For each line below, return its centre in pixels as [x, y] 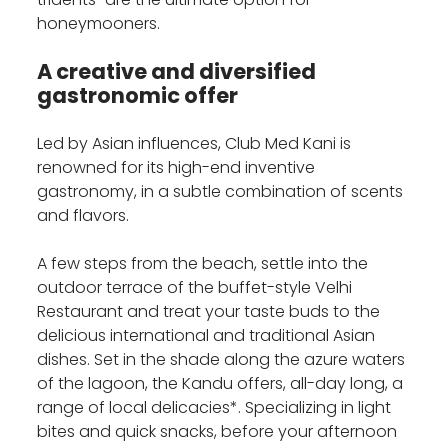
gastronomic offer [138, 96]
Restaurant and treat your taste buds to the [209, 312]
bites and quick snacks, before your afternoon [217, 432]
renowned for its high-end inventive [176, 168]
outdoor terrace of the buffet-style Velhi [195, 288]
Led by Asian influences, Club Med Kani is [194, 144]
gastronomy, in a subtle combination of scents [220, 192]
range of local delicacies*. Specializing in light [214, 408]
